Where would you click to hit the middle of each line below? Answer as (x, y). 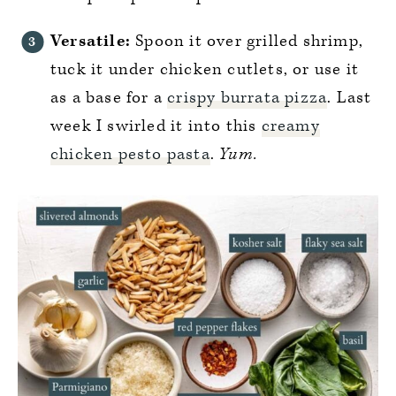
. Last (350, 98)
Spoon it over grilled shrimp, (247, 41)
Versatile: (91, 41)
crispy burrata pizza (247, 98)
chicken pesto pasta (130, 154)
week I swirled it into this (156, 126)
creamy (290, 126)
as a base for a (109, 98)
